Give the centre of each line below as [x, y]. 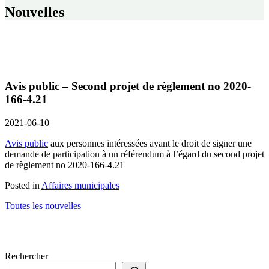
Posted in [23, 186]
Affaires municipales [80, 186]
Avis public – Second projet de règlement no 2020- [128, 86]
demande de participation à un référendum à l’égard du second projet [134, 154]
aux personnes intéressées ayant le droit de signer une [150, 144]
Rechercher [26, 256]
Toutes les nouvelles [43, 206]
